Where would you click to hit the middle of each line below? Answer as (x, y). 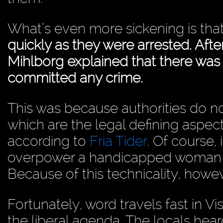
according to (49, 141)
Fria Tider (118, 141)
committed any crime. (75, 78)
